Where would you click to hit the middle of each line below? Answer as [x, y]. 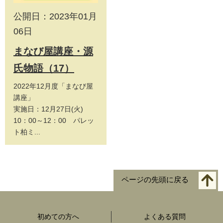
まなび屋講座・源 [53, 52]
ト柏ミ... [27, 132]
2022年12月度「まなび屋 [53, 86]
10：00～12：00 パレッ [54, 121]
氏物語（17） [44, 68]
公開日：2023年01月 [55, 17]
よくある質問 [165, 217]
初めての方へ [58, 217]
